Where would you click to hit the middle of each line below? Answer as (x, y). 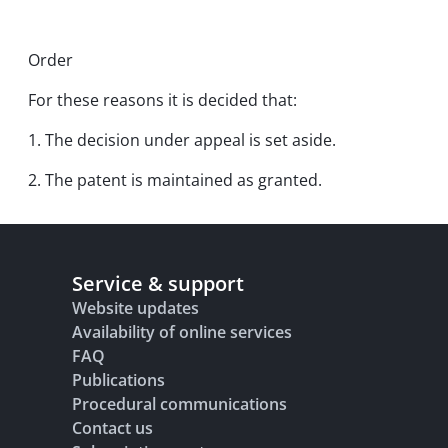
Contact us (112, 428)
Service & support (158, 283)
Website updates (135, 308)
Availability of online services (182, 332)
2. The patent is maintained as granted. (175, 180)
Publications (118, 380)
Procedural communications (179, 404)
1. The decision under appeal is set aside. (182, 140)
